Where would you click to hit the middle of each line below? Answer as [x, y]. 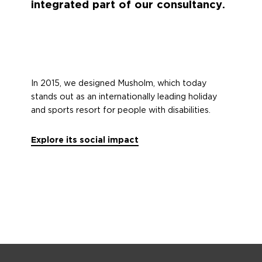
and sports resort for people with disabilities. [121, 110]
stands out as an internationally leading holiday [124, 97]
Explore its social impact [85, 140]
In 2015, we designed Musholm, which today [119, 83]
